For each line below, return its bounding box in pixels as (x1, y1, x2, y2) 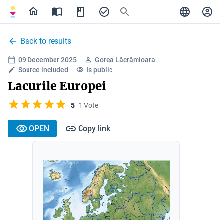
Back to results (20, 36, 71, 46)
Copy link (78, 123, 110, 133)
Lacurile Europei (8, 79, 106, 94)
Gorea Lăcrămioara (95, 56, 155, 64)
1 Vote (79, 101, 98, 109)
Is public (86, 66, 112, 74)
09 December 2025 (18, 56, 77, 64)
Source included (18, 66, 68, 74)
